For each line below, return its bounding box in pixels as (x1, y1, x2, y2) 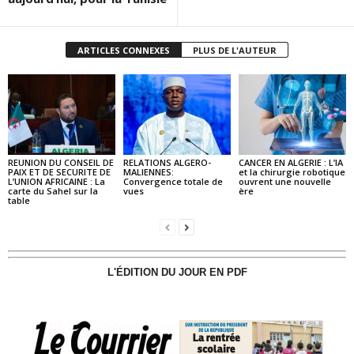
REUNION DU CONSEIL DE (8, 156, 114, 168)
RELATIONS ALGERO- (122, 156, 211, 168)
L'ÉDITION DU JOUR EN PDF (107, 265, 247, 278)
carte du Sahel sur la (8, 184, 98, 197)
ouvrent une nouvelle (238, 175, 331, 187)
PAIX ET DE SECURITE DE (8, 165, 111, 178)
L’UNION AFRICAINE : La (8, 175, 105, 187)
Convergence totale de (122, 175, 223, 187)
